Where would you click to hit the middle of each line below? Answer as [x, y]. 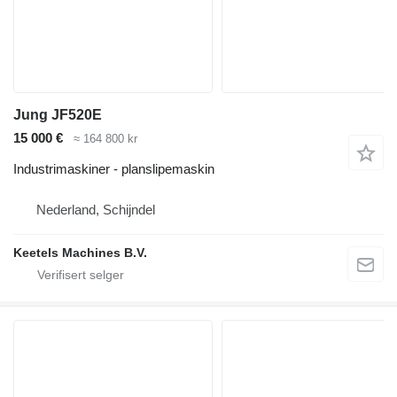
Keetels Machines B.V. [80, 252]
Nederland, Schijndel [96, 209]
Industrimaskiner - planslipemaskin [114, 168]
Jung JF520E [58, 115]
